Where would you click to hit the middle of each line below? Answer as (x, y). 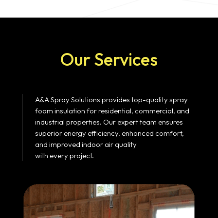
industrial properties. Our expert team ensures (109, 122)
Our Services (109, 59)
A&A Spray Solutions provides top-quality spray (111, 99)
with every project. (64, 155)
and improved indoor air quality (86, 144)
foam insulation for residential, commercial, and (112, 110)
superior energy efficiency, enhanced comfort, (109, 133)
